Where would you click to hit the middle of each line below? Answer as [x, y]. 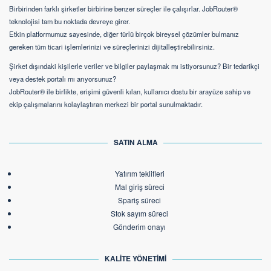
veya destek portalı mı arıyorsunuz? [63, 79]
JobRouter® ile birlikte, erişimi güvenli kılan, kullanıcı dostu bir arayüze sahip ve [130, 92]
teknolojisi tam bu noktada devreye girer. [70, 21]
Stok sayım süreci [140, 214]
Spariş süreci [140, 200]
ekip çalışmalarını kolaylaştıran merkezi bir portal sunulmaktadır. [106, 104]
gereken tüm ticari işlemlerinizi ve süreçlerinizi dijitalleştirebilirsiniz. [112, 46]
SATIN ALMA [135, 142]
